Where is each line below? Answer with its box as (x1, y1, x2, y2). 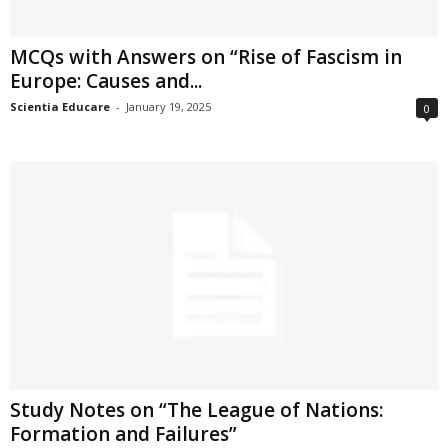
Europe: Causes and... (10, 68, 202, 95)
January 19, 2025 (126, 99, 211, 115)
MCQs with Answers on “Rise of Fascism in (10, 44, 402, 71)
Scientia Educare (10, 99, 110, 115)
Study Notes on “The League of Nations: (10, 396, 383, 423)
